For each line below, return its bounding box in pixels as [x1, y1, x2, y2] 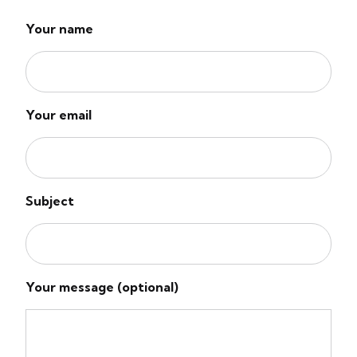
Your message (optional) [25, 278, 178, 295]
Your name [25, 20, 93, 37]
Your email [25, 106, 92, 123]
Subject [25, 192, 74, 209]
